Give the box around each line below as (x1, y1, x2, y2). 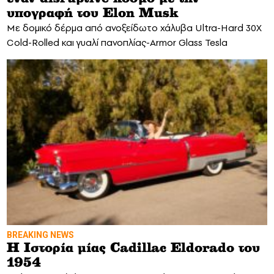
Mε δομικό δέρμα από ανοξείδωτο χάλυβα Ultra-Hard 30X (7, 21, 262, 34)
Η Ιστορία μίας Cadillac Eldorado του (7, 242, 260, 254)
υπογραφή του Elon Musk (7, 7, 179, 20)
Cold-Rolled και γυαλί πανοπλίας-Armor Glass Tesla (7, 35, 228, 49)
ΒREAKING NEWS (7, 229, 74, 240)
